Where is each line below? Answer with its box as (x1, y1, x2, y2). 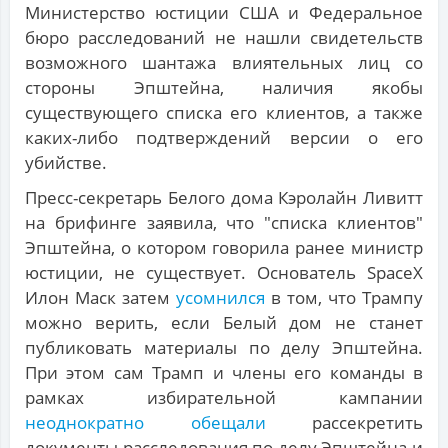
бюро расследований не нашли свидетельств (25, 26, 423, 50)
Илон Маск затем (25, 286, 176, 310)
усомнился (176, 286, 265, 310)
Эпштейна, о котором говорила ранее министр (25, 236, 423, 260)
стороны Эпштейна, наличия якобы (25, 76, 423, 100)
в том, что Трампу (265, 286, 423, 310)
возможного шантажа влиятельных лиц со (25, 51, 423, 75)
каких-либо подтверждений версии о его (25, 126, 423, 150)
